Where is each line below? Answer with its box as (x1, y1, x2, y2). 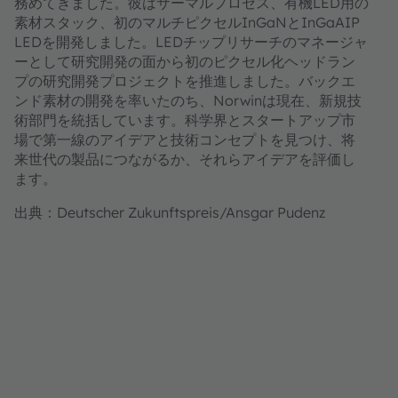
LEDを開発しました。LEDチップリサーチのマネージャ (13, 33, 368, 51)
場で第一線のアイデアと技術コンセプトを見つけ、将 (13, 131, 355, 148)
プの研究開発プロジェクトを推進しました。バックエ (13, 72, 355, 90)
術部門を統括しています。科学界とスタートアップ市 (13, 111, 355, 129)
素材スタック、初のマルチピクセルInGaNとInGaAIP (13, 13, 360, 31)
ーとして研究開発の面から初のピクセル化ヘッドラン (13, 52, 355, 70)
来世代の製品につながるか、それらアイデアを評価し (13, 150, 355, 168)
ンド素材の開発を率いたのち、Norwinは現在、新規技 (13, 92, 362, 109)
